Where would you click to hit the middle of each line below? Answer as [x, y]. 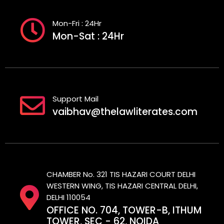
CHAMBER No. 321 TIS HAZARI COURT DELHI [121, 174]
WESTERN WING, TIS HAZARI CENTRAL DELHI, [122, 185]
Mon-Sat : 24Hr [88, 36]
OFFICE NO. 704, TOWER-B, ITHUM [124, 210]
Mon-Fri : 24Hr [77, 23]
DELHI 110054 [68, 197]
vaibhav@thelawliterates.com [125, 112]
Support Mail [75, 99]
